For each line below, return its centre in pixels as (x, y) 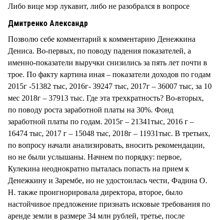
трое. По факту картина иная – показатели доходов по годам (109, 74)
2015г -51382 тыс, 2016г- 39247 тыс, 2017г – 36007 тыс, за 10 (110, 86)
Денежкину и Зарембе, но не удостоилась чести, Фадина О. (108, 180)
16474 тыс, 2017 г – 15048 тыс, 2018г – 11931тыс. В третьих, (109, 133)
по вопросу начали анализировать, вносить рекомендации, (106, 145)
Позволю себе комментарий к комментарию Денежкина (102, 39)
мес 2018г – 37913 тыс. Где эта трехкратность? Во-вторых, (106, 98)
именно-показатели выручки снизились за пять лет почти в (108, 62)
